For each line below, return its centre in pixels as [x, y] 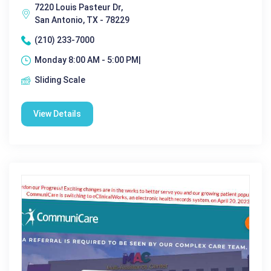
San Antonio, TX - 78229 [82, 20]
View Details [57, 114]
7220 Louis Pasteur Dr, [79, 8]
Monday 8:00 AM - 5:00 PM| [88, 60]
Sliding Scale [60, 80]
